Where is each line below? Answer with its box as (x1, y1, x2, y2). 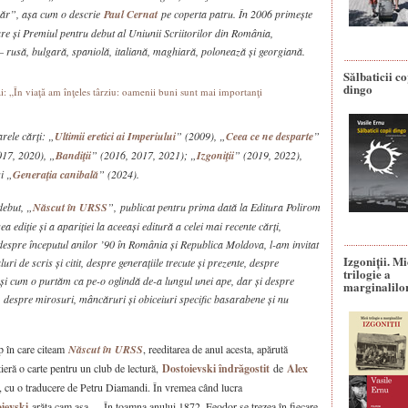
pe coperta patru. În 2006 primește (158, 6, 312, 21)
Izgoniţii (197, 148, 234, 163)
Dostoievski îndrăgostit (162, 361, 270, 376)
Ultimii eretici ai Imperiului (55, 128, 176, 144)
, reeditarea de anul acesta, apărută (143, 342, 288, 356)
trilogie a (343, 265, 391, 282)
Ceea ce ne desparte (226, 128, 313, 144)
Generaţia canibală (13, 167, 98, 182)
